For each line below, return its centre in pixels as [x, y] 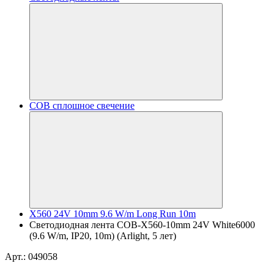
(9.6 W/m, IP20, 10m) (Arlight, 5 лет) [103, 236]
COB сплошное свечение [82, 106]
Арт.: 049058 [31, 257]
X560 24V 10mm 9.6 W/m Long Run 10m [113, 214]
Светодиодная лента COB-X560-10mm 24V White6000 [142, 225]
